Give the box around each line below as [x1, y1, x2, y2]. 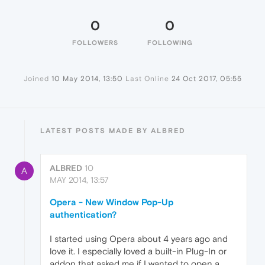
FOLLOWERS [72, 39, 118, 47]
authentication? [50, 209, 117, 220]
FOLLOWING [147, 39, 193, 47]
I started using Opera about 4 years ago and [50, 234, 228, 244]
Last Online [125, 75, 169, 83]
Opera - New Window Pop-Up [50, 197, 173, 208]
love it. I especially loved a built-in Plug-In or [50, 246, 227, 257]
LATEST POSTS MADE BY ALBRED [40, 127, 186, 135]
